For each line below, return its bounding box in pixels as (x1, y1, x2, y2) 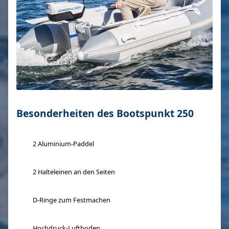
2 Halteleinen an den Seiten (33, 167, 115, 176)
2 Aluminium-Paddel (33, 139, 94, 148)
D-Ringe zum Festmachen (33, 195, 110, 204)
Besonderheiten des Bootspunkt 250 (16, 106, 194, 120)
